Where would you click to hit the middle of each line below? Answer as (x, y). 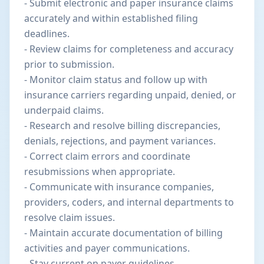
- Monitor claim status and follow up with (116, 80)
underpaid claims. (64, 110)
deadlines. (47, 34)
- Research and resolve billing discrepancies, (122, 126)
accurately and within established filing (111, 18)
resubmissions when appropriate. (100, 171)
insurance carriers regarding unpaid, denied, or (130, 95)
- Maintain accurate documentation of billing (123, 233)
